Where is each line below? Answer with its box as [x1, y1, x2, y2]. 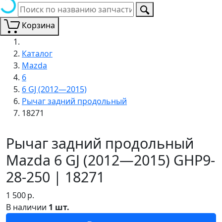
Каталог [22, 48, 53, 59]
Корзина [22, 20, 55, 31]
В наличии [6, 201, 49, 213]
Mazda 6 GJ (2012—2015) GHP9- [6, 150, 215, 169]
